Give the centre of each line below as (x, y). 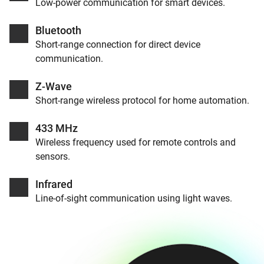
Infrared (54, 184)
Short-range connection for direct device (118, 44)
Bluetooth (58, 30)
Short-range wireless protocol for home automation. (142, 100)
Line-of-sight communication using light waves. (134, 198)
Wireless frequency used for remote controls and (136, 142)
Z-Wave (54, 86)
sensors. (53, 156)
